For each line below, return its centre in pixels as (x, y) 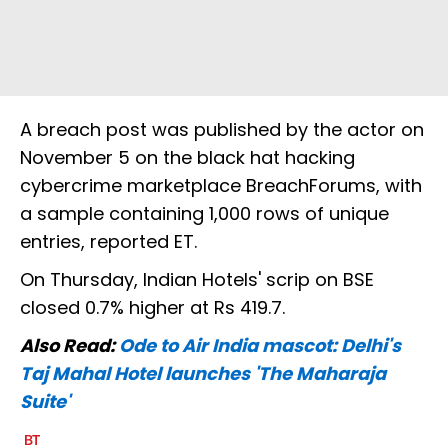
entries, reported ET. (108, 242)
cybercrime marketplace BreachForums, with (221, 186)
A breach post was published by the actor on (222, 130)
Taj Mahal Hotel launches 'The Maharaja (203, 374)
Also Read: (69, 346)
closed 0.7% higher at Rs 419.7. (152, 308)
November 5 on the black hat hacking (187, 158)
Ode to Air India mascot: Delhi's (260, 346)
